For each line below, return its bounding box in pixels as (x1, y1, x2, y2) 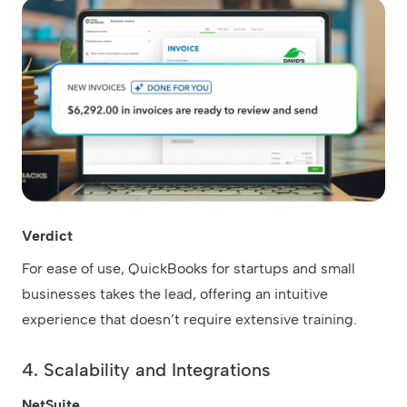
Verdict (22, 227, 73, 245)
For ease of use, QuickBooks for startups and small (22, 260, 355, 278)
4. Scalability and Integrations (22, 359, 271, 382)
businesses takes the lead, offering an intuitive (22, 285, 328, 303)
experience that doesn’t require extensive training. (22, 311, 357, 329)
